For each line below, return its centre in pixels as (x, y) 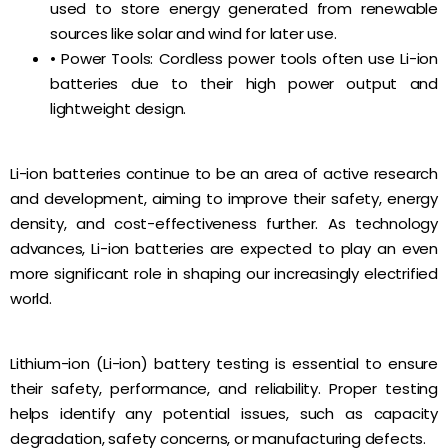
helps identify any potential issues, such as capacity (224, 413)
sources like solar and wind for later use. (193, 33)
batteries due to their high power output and (244, 83)
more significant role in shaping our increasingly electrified (224, 273)
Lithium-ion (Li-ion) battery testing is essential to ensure (224, 363)
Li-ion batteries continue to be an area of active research (224, 173)
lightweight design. (118, 108)
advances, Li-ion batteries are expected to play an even (224, 248)
